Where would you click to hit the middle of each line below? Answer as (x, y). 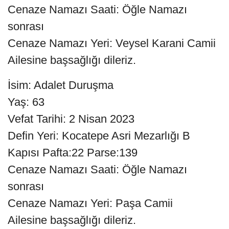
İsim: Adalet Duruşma (61, 85)
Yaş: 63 (26, 102)
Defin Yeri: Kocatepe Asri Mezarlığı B (99, 135)
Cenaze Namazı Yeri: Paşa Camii (90, 203)
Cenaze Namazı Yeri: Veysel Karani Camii (112, 43)
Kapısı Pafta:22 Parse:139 (73, 152)
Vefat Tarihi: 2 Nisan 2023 (71, 119)
